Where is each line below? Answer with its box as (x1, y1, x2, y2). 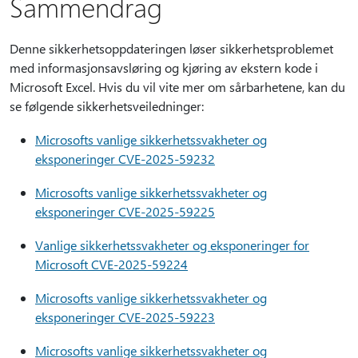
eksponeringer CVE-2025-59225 (35, 203, 215, 220)
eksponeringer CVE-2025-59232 (35, 150, 215, 167)
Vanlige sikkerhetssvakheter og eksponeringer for (35, 237, 309, 253)
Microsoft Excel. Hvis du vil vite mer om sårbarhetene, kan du (10, 78, 345, 95)
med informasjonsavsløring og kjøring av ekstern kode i (10, 59, 318, 76)
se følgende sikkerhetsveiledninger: (10, 97, 204, 114)
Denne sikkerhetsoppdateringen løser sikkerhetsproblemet (10, 40, 333, 57)
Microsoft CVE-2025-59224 (35, 256, 188, 272)
